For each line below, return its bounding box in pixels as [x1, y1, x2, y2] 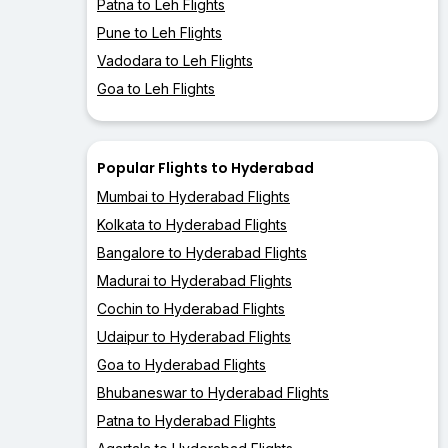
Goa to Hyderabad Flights [97, 356, 266, 374]
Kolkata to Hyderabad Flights [97, 216, 287, 234]
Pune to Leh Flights [97, 24, 222, 42]
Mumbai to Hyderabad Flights [97, 188, 290, 206]
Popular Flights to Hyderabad [97, 158, 314, 179]
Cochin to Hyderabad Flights [97, 300, 285, 318]
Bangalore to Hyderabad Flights [97, 244, 307, 262]
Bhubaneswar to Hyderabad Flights [97, 384, 329, 402]
